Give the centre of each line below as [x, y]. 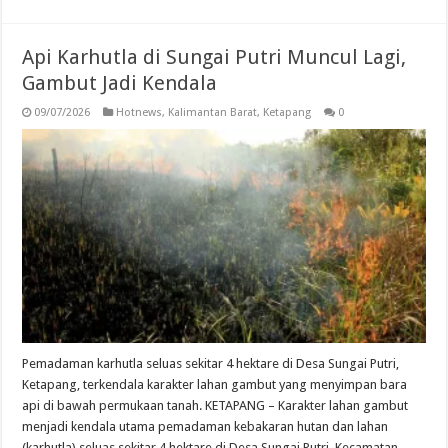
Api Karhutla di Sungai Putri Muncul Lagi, [214, 56]
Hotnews [139, 112]
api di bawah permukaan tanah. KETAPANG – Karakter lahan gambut [215, 406]
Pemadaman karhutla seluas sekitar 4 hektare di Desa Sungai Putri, [211, 364]
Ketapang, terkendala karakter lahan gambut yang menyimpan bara [215, 385]
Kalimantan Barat [213, 112]
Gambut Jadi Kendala [120, 82]
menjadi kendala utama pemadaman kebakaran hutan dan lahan [205, 427]
